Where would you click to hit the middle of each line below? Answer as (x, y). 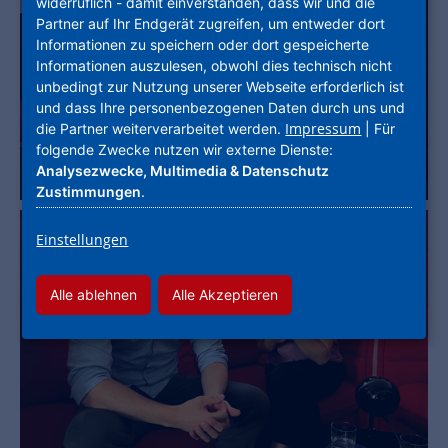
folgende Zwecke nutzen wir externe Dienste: (185, 149)
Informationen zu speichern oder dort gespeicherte (203, 44)
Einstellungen (82, 239)
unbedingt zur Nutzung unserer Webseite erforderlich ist (220, 86)
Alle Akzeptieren (225, 294)
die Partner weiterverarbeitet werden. (161, 128)
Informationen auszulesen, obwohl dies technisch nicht (214, 65)
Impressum (323, 128)
